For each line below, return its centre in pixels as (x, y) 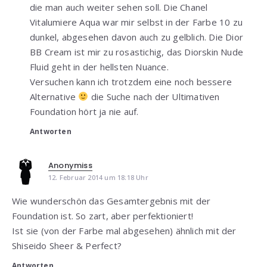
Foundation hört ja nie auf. (84, 111)
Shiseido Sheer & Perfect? (67, 245)
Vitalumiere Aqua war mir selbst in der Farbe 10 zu (136, 22)
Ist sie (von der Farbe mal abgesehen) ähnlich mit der (124, 230)
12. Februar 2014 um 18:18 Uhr (98, 177)
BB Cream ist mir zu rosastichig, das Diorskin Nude (137, 52)
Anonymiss (70, 165)
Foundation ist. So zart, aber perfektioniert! (103, 215)
